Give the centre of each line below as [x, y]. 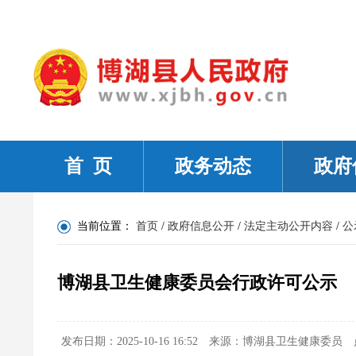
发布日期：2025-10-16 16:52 [130, 341]
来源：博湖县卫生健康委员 [276, 341]
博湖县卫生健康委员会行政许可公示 [197, 282]
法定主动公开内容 [288, 226]
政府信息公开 [201, 226]
